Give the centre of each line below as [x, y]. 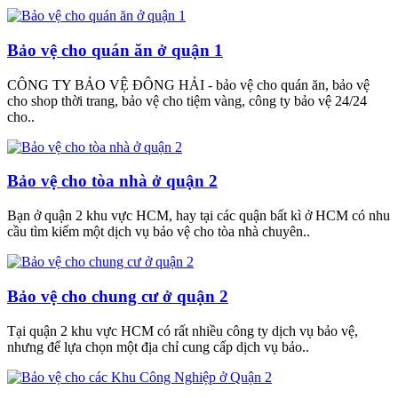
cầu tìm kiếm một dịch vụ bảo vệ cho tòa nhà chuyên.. [159, 232]
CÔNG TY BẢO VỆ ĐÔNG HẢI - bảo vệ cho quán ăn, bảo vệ [188, 84]
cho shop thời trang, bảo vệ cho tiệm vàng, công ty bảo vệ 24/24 [187, 100]
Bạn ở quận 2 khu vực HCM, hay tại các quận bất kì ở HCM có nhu [199, 216]
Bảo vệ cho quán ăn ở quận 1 [115, 51]
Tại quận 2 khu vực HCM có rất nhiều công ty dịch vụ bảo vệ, [183, 330]
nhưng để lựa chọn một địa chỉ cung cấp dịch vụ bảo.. [158, 346]
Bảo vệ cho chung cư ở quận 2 [118, 296]
